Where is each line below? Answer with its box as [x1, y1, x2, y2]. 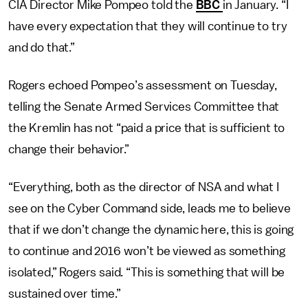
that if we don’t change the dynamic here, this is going [8, 223, 294, 236]
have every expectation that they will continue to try [8, 20, 287, 32]
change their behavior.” [8, 143, 130, 155]
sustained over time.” [8, 287, 121, 300]
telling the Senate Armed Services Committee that [8, 100, 280, 113]
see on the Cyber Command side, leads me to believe [8, 202, 291, 214]
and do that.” [8, 41, 75, 54]
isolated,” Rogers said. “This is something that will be [8, 266, 285, 278]
